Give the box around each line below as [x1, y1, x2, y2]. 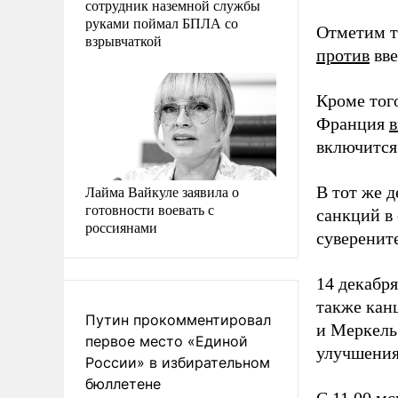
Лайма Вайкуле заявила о [85, 181, 239, 201]
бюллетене [85, 374, 161, 393]
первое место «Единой [85, 331, 248, 350]
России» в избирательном [85, 353, 270, 371]
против [316, 45, 370, 65]
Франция [316, 114, 389, 133]
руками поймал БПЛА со [85, 12, 238, 32]
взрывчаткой [85, 30, 162, 50]
